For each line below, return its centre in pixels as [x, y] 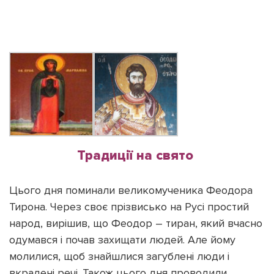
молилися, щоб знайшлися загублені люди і [119, 256]
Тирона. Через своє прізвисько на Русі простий [129, 206]
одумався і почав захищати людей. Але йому [122, 239]
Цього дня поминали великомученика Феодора [131, 190]
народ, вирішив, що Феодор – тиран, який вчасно [136, 223]
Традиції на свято [135, 155]
